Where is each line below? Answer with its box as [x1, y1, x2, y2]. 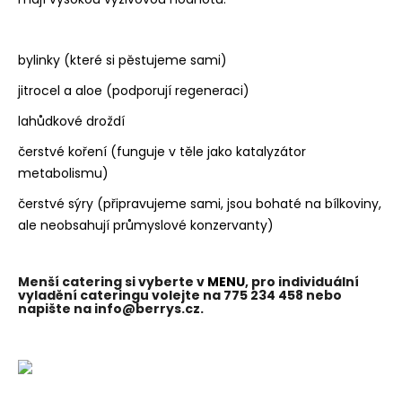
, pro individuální [245, 273, 359, 292]
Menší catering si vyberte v [18, 273, 205, 292]
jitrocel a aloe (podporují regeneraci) [18, 82, 249, 100]
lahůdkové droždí [18, 112, 125, 131]
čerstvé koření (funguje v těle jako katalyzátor [18, 143, 306, 162]
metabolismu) [18, 164, 109, 183]
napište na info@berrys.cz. [18, 300, 204, 319]
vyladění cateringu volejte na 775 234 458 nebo [18, 286, 342, 305]
